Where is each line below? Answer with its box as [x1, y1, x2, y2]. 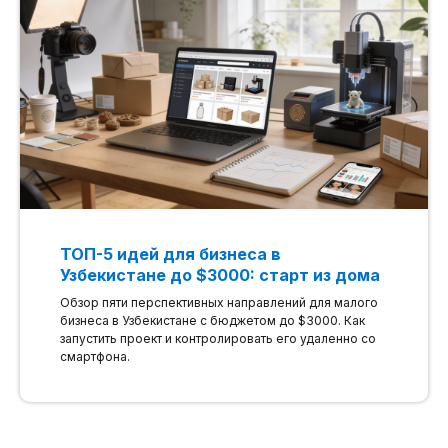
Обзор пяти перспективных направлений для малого [60, 294, 378, 310]
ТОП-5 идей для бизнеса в [60, 243, 281, 264]
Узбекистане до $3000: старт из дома [60, 264, 380, 285]
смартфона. [60, 348, 130, 364]
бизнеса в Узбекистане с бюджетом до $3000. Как [60, 312, 365, 328]
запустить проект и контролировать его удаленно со [60, 330, 376, 346]
